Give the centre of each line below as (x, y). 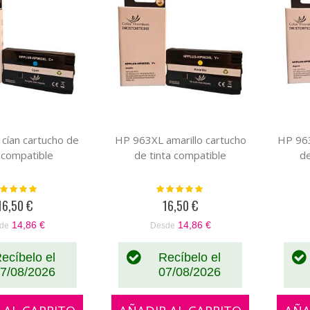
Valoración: (179, 187)
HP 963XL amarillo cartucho (180, 140)
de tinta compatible (181, 155)
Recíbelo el (190, 258)
